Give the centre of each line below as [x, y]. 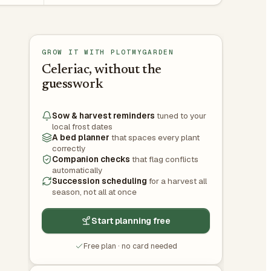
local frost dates [82, 126]
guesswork [73, 84]
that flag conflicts [164, 159]
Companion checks [91, 159]
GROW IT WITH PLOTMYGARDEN [108, 52]
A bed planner [81, 137]
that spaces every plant [155, 137]
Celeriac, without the [102, 70]
